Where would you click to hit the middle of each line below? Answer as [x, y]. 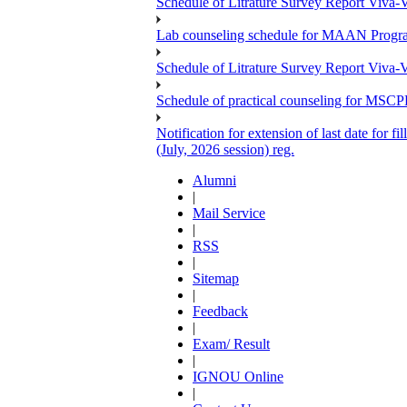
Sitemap [216, 279]
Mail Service [229, 213]
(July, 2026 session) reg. [225, 150]
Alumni [214, 181]
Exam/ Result [231, 344]
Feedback [220, 312]
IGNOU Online [238, 377]
